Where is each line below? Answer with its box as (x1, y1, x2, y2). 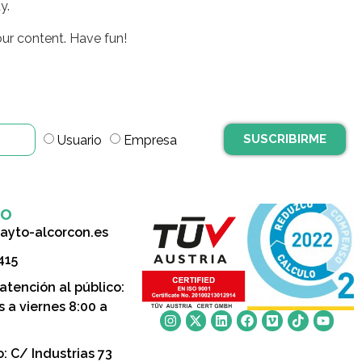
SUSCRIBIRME (243, 131, 326, 146)
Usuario (57, 132, 103, 148)
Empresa (124, 132, 178, 148)
